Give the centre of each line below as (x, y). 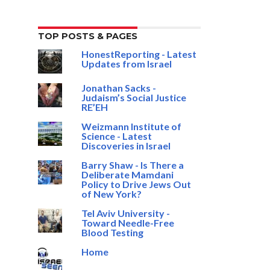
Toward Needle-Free (127, 223)
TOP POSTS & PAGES (88, 36)
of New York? (111, 194)
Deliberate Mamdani (127, 174)
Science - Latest (116, 136)
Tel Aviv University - (125, 213)
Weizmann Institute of (131, 126)
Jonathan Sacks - (118, 88)
